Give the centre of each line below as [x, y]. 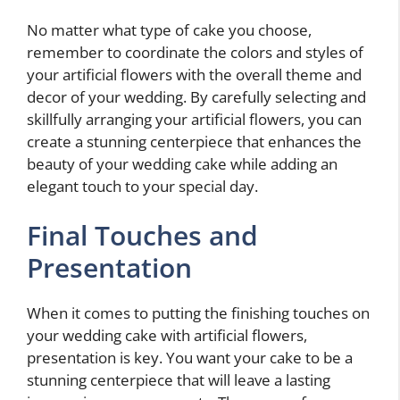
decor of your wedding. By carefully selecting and [196, 96]
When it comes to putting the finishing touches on [198, 313]
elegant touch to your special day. [142, 186]
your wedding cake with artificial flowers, [167, 335]
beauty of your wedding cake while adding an [182, 163]
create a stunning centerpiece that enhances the [194, 141]
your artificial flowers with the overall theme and [194, 74]
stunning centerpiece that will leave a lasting [179, 380]
